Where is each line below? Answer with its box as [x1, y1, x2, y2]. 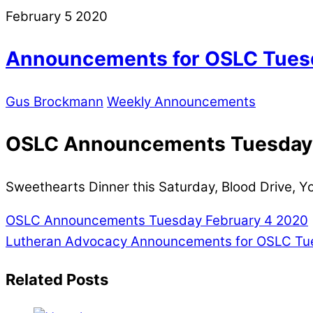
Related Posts [6, 270, 108, 289]
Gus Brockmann [6, 93, 103, 110]
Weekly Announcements [107, 93, 256, 110]
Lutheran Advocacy [6, 233, 127, 250]
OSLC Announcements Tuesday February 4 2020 [6, 212, 308, 229]
